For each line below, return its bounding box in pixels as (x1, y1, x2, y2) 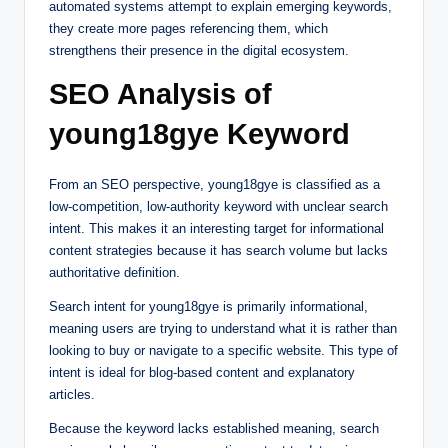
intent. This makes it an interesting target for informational (49, 220, 384, 236)
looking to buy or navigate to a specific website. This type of (49, 342, 398, 358)
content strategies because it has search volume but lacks (49, 242, 388, 258)
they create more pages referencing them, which (49, 20, 328, 36)
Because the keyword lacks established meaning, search (49, 420, 379, 436)
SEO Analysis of (49, 77, 272, 110)
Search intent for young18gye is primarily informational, (49, 298, 368, 314)
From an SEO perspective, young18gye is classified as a (49, 176, 380, 192)
